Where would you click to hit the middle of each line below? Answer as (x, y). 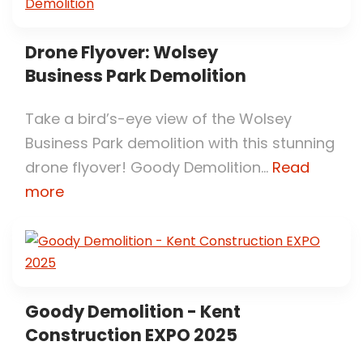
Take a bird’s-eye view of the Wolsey (158, 118)
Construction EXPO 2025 (131, 335)
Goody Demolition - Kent (133, 311)
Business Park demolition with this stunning (180, 143)
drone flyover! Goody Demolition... (149, 167)
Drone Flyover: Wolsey (122, 52)
